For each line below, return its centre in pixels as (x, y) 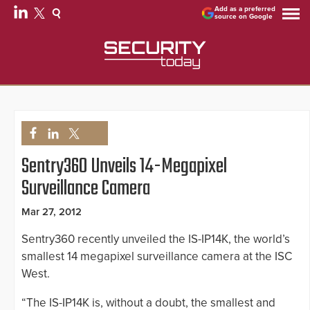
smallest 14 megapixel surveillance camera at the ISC (157, 257)
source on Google (244, 17)
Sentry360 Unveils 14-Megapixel (124, 167)
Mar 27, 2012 (52, 212)
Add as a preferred (245, 9)
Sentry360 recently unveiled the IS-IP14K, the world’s (156, 239)
